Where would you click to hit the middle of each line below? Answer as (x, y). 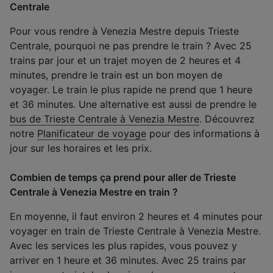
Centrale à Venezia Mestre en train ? (94, 192)
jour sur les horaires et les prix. (81, 148)
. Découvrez (227, 119)
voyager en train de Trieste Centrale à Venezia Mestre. (135, 231)
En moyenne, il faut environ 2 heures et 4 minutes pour (136, 216)
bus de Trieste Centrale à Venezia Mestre (105, 119)
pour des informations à (203, 133)
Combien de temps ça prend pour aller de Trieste (123, 177)
